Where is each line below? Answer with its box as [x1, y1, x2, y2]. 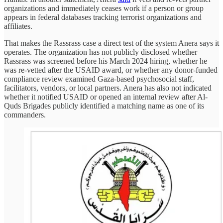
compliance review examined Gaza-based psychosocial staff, [4, 75, 194, 84]
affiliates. [4, 22, 32, 31]
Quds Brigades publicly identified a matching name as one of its [4, 102, 204, 111]
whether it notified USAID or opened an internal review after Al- [4, 93, 208, 102]
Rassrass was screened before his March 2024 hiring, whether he [4, 57, 207, 66]
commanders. [4, 111, 46, 119]
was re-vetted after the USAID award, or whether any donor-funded [4, 66, 218, 75]
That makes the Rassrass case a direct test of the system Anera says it [4, 39, 219, 48]
